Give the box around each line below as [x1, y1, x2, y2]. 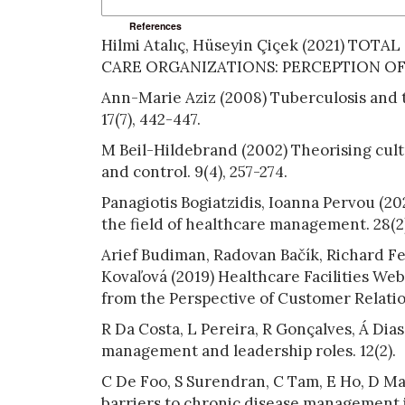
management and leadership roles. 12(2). [101, 340, 396, 361]
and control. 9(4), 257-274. [101, 161, 287, 182]
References [129, 19, 183, 33]
